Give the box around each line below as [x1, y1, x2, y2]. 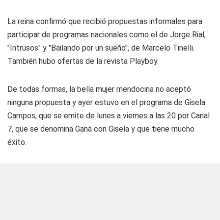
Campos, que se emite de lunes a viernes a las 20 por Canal [7, 111, 210, 120]
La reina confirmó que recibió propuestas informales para [7, 17, 202, 26]
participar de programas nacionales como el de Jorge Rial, [7, 30, 206, 39]
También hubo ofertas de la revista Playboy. [7, 56, 159, 66]
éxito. [7, 137, 27, 147]
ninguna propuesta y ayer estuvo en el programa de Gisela [7, 98, 205, 107]
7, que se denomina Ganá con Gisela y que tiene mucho [7, 124, 194, 134]
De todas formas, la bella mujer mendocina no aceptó [7, 84, 191, 94]
